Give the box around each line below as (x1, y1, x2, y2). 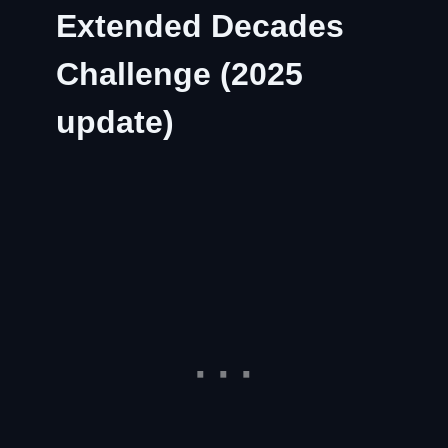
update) (56, 104, 174, 140)
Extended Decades (56, 8, 344, 44)
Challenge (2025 (56, 56, 303, 92)
